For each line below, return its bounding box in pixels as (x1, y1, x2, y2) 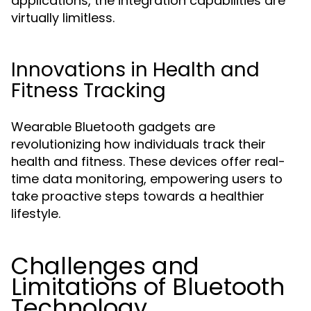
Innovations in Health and (11, 56, 260, 83)
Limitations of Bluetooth (11, 270, 285, 303)
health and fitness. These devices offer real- (11, 153, 285, 170)
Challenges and (11, 249, 199, 283)
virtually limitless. (11, 9, 115, 26)
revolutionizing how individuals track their (11, 135, 266, 153)
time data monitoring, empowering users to (11, 170, 283, 187)
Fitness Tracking (11, 77, 166, 104)
